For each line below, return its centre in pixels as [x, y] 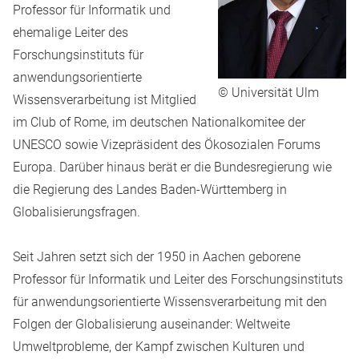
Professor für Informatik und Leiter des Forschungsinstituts [178, 279]
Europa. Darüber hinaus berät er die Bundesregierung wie [172, 167]
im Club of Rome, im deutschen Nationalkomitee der [159, 122]
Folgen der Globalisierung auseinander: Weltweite [151, 324]
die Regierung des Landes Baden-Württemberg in [150, 190]
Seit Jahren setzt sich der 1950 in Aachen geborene [157, 257]
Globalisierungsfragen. [77, 212]
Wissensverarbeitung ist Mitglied [105, 100]
